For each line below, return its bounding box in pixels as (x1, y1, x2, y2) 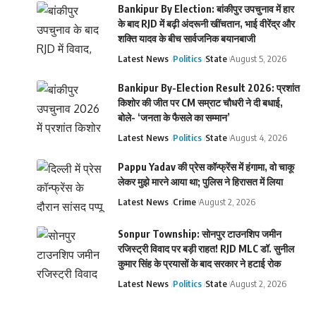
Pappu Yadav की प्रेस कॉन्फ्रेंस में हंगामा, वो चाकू (118, 160, 295, 173)
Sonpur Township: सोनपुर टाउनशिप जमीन (118, 227, 282, 240)
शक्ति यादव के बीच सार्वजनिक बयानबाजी (118, 32, 256, 44)
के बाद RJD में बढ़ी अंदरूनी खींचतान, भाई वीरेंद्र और (118, 17, 296, 30)
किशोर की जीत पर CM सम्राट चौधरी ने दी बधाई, (118, 96, 284, 109)
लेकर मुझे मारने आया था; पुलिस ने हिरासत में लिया (118, 175, 284, 188)
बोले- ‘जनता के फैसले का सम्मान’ (118, 111, 231, 123)
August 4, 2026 (230, 131, 288, 143)
